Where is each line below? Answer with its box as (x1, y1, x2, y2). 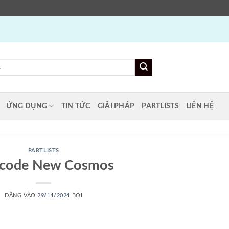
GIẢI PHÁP (97, 102, 135, 110)
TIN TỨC (61, 102, 90, 110)
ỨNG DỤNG (6, 102, 48, 110)
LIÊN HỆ (186, 102, 214, 110)
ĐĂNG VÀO (5, 192, 38, 198)
